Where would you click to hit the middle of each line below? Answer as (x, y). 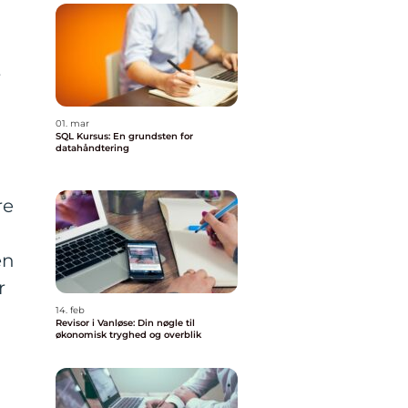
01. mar (72, 123)
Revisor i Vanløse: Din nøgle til (125, 323)
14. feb (70, 310)
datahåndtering (92, 148)
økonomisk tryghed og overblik (128, 335)
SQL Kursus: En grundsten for (124, 136)
